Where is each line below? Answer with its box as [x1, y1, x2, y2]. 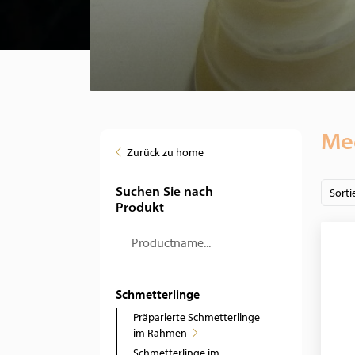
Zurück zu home [127, 145, 204, 159]
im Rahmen [133, 326, 187, 340]
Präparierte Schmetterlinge [133, 310, 260, 324]
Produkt [116, 199, 164, 215]
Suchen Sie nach [116, 183, 213, 199]
